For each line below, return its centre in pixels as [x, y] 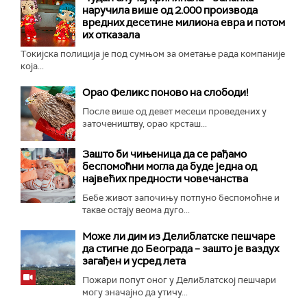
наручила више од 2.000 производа [170, 10]
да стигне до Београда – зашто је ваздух [181, 248]
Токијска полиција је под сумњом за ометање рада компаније [153, 53]
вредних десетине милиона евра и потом [184, 22]
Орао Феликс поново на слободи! [165, 92]
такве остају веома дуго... [136, 210]
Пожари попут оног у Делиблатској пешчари [179, 280]
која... [32, 66]
